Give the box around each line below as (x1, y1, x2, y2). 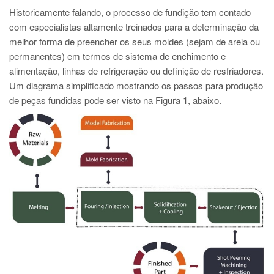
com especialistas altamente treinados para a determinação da (9, 20, 259, 33)
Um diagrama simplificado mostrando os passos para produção (9, 79, 263, 92)
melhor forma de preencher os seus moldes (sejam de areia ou (9, 35, 260, 48)
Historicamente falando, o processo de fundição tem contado (9, 6, 251, 18)
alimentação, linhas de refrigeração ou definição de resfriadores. (9, 64, 264, 77)
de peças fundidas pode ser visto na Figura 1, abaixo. (9, 94, 221, 106)
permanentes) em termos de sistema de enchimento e (9, 50, 226, 62)
